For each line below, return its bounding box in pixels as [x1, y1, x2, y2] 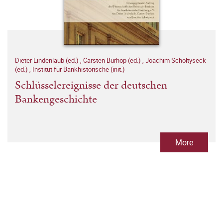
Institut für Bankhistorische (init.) [32, 65, 125, 74]
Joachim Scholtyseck [145, 56, 206, 65]
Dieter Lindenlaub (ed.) [15, 56, 80, 65]
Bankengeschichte [15, 91, 97, 108]
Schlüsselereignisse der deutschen [15, 77, 167, 94]
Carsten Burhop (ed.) [83, 56, 142, 65]
